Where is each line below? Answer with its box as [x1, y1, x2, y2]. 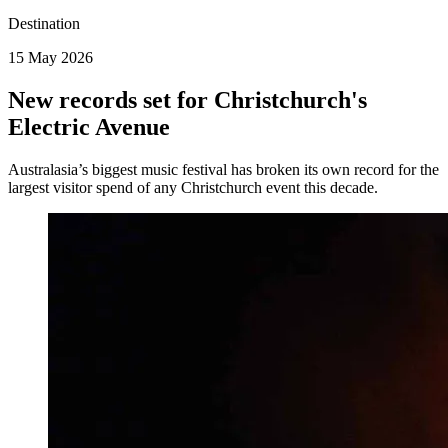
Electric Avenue [8, 114, 170, 141]
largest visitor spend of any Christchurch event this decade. [8, 179, 378, 197]
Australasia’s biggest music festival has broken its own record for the [8, 161, 439, 179]
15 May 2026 [8, 49, 93, 67]
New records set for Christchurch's [8, 87, 367, 114]
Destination [8, 15, 80, 33]
